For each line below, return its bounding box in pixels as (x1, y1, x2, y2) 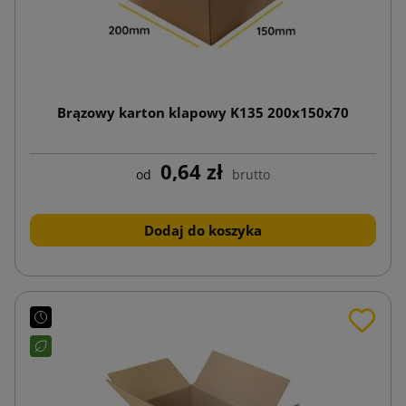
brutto (232, 165, 270, 183)
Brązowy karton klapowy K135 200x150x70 (57, 102, 349, 121)
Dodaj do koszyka (144, 220, 262, 239)
